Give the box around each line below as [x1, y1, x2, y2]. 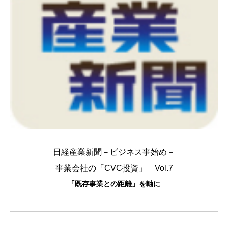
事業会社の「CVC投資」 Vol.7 [55, 164, 173, 173]
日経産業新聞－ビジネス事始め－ [53, 148, 175, 156]
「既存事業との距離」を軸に [68, 180, 160, 188]
